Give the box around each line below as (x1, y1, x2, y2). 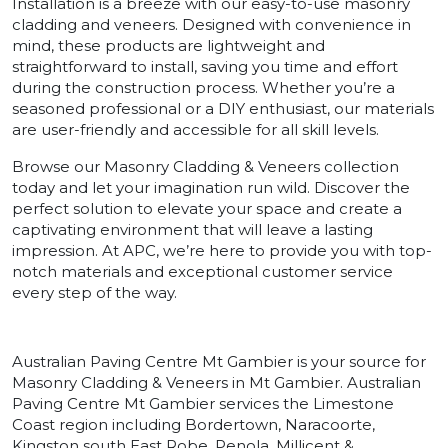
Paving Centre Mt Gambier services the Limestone (12, 393, 394, 413)
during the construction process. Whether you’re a (12, 77, 395, 97)
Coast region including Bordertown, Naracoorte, (12, 414, 375, 434)
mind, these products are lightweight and (12, 35, 325, 55)
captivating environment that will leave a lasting (12, 219, 373, 239)
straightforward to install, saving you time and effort (12, 56, 398, 76)
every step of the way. (12, 282, 177, 302)
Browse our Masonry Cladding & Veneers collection (12, 156, 399, 176)
